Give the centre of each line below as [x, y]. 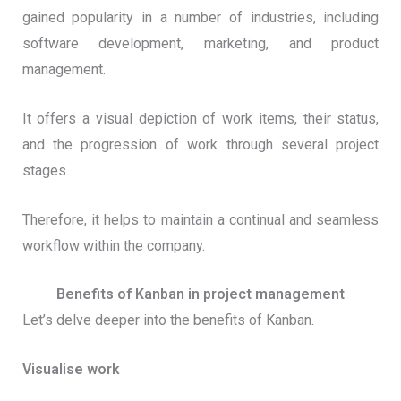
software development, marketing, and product [200, 44]
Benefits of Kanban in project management [200, 294]
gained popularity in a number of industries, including [200, 18]
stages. [45, 170]
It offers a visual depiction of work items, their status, [200, 118]
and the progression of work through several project [200, 144]
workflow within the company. [113, 245]
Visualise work [71, 369]
